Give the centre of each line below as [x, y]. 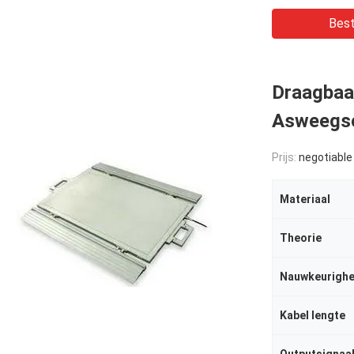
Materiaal [305, 199]
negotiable [326, 157]
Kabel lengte [313, 315]
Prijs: [285, 157]
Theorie [301, 238]
